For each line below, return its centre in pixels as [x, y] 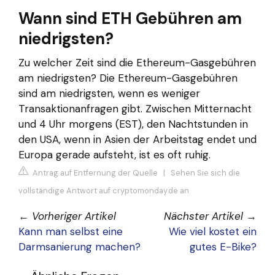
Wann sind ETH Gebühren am [130, 18]
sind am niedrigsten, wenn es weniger [109, 93]
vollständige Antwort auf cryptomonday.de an [104, 191]
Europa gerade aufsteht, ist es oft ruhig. [114, 154]
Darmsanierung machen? [79, 247]
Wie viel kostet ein [213, 232]
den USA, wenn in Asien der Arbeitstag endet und [137, 139]
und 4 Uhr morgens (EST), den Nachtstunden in [133, 124]
